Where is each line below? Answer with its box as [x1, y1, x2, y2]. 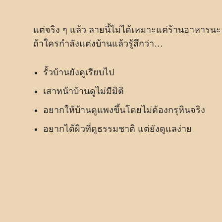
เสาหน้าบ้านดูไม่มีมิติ [43, 86, 124, 96]
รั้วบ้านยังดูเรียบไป [43, 67, 114, 77]
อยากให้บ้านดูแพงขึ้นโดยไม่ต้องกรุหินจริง [43, 105, 205, 115]
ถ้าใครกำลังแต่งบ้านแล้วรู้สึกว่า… [33, 39, 163, 49]
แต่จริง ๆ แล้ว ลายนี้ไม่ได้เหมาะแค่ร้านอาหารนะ [33, 25, 221, 35]
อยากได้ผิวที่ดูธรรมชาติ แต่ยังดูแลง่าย [43, 124, 192, 134]
